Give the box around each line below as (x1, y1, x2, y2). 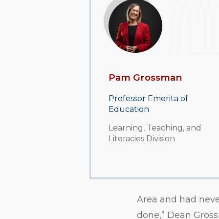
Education (108, 105, 149, 114)
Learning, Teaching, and (108, 123, 201, 133)
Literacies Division (108, 134, 175, 144)
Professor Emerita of (108, 94, 188, 104)
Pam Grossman (108, 72, 182, 84)
